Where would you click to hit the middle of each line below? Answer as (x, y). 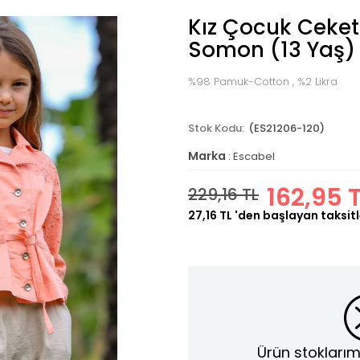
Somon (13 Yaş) (272, 50)
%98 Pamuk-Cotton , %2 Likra (263, 82)
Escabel (254, 156)
